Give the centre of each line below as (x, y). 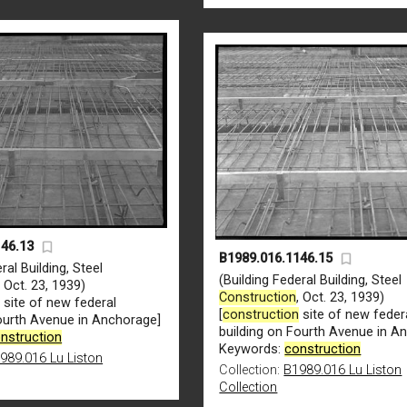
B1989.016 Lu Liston (343, 371)
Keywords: (252, 350)
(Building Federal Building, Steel (311, 281)
